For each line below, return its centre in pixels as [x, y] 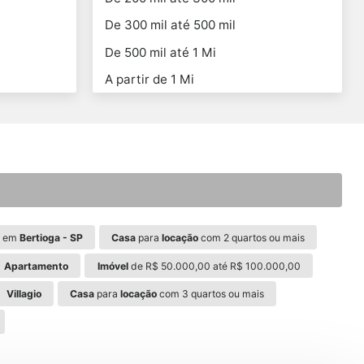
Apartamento [37, 266]
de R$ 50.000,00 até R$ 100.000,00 [214, 266]
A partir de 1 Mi [149, 79]
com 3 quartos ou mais [211, 294]
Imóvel [113, 266]
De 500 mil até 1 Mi [160, 52]
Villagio [24, 294]
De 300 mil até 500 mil [170, 25]
